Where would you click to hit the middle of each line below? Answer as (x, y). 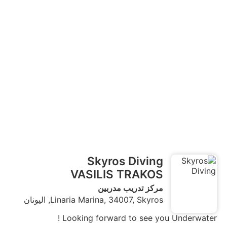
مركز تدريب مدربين (130, 188)
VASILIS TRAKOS (117, 174)
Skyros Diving (125, 161)
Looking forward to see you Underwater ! (140, 218)
